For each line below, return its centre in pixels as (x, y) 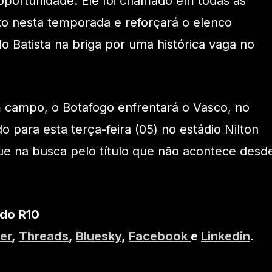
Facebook (160, 236)
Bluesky (99, 236)
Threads (44, 236)
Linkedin (226, 236)
